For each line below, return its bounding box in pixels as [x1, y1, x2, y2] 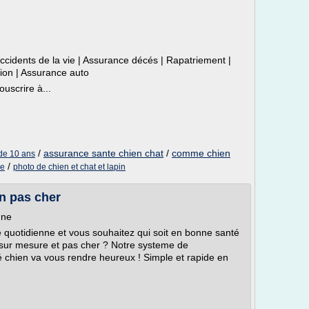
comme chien [172, 148, 230, 159]
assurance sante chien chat [43, 148, 163, 159]
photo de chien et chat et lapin [13, 162, 126, 172]
